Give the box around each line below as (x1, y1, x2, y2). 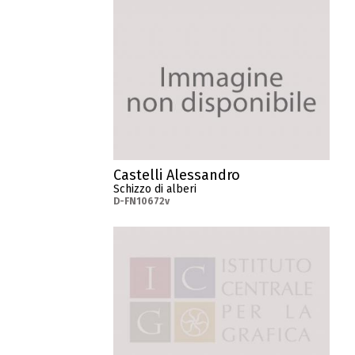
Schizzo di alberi (113, 182, 197, 197)
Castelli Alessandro (113, 166, 241, 185)
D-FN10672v (113, 196, 170, 208)
